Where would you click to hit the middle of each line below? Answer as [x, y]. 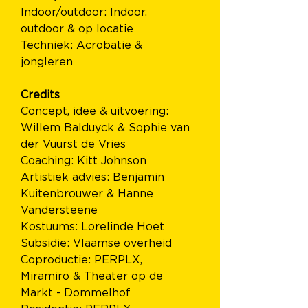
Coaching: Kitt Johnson [84, 161]
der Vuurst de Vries [73, 144]
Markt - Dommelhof [77, 293]
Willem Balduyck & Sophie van [107, 128]
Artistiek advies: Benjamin [94, 177]
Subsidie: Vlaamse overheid [98, 243]
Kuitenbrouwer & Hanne [89, 194]
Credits [42, 95]
